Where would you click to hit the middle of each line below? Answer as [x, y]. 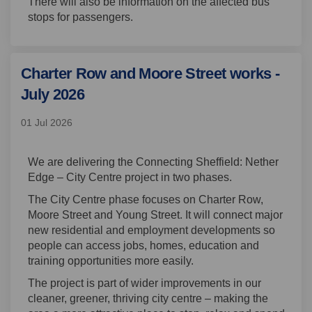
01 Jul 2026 [47, 122]
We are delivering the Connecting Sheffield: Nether [153, 162]
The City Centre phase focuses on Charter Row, [146, 199]
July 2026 [53, 95]
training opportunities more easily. [111, 260]
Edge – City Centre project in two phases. [130, 177]
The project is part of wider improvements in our [145, 283]
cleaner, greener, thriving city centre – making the [148, 298]
